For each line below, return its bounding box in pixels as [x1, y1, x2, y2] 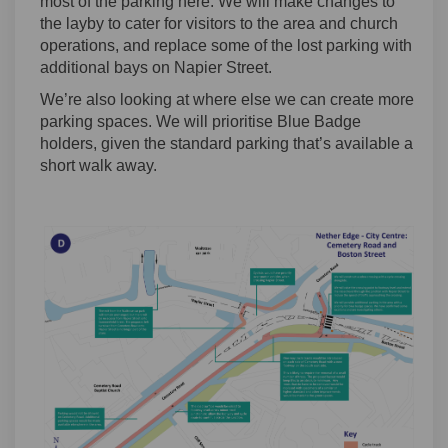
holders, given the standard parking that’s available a [40, 134, 413, 152]
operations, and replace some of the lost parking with [40, 36, 412, 54]
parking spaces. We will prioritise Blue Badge [40, 112, 361, 130]
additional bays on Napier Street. [40, 58, 272, 76]
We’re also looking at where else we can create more [40, 90, 414, 108]
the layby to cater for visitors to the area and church [40, 14, 398, 32]
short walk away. [40, 156, 157, 174]
